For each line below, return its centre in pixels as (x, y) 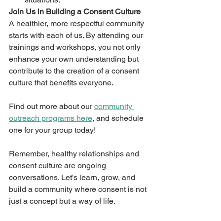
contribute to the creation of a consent (75, 71)
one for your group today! (52, 130)
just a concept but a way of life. (62, 201)
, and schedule (119, 118)
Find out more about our (52, 106)
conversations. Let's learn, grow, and (73, 177)
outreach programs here (51, 118)
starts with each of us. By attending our (77, 35)
